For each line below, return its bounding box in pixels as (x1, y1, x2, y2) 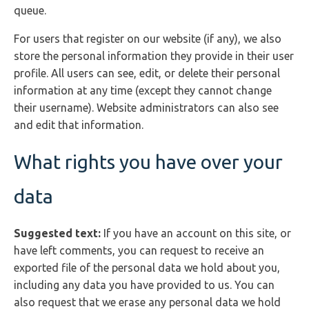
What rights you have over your (14, 151, 283, 172)
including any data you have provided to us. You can (14, 279, 275, 291)
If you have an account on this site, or (103, 227, 291, 239)
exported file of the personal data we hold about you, (14, 261, 280, 274)
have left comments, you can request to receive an (14, 244, 264, 257)
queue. (14, 4, 46, 17)
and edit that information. (14, 119, 143, 131)
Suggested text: (14, 227, 103, 239)
